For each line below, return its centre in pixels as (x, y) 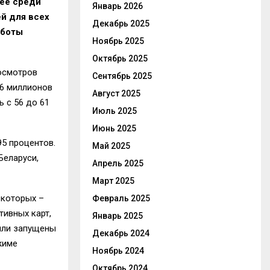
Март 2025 (113, 181)
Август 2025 (116, 93)
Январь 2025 (118, 216)
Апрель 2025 (118, 163)
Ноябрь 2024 (118, 251)
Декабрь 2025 (121, 24)
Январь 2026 (118, 6)
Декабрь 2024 (121, 233)
